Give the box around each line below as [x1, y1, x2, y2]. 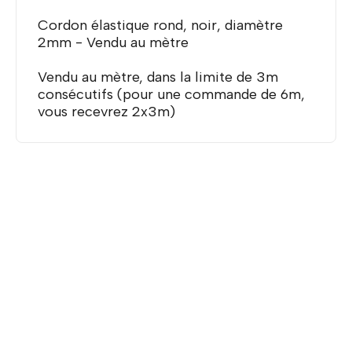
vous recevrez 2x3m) [38, 102, 179, 120]
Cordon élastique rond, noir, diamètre [38, 16, 283, 34]
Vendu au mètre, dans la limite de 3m [38, 68, 278, 86]
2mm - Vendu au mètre [38, 33, 189, 51]
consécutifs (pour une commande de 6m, [38, 85, 305, 103]
